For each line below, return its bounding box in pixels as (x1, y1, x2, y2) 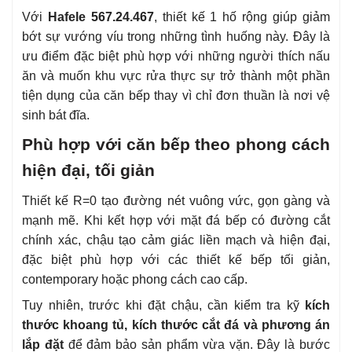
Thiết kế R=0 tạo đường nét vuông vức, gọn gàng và (22, 194, 330, 208)
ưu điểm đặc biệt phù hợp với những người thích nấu (22, 49, 330, 63)
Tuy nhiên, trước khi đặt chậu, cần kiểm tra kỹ (22, 299, 305, 313)
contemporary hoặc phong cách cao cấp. (22, 273, 247, 287)
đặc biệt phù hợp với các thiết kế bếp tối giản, (22, 253, 330, 267)
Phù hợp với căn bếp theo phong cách (22, 134, 330, 153)
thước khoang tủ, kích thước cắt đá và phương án (22, 318, 330, 332)
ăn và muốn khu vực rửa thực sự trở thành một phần (22, 68, 330, 82)
